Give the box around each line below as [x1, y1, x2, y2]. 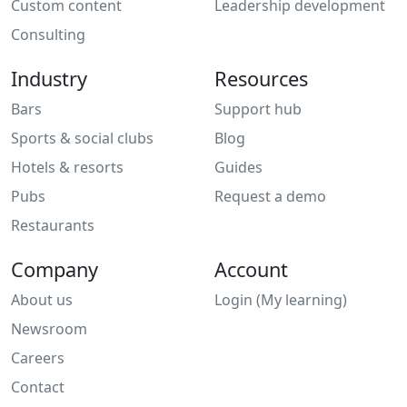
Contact [11, 377, 65, 398]
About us [11, 290, 73, 311]
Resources [214, 65, 308, 93]
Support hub [214, 99, 302, 120]
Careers [11, 348, 65, 369]
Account [214, 256, 288, 283]
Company [11, 256, 98, 283]
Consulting [11, 25, 85, 45]
